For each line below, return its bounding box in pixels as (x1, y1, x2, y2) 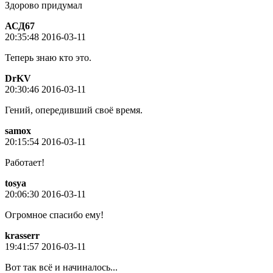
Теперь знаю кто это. (5, 52, 91, 63)
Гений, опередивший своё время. (5, 104, 143, 115)
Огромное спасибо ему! (5, 209, 104, 220)
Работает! (5, 157, 44, 168)
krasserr (5, 230, 40, 241)
